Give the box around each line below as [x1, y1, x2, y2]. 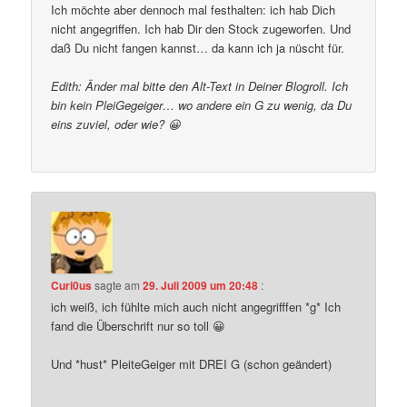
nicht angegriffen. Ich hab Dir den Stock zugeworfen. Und [51, 19, 352, 37]
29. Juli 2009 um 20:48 [143, 277, 259, 294]
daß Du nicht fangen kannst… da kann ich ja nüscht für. [51, 38, 345, 56]
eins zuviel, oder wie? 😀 [51, 114, 182, 133]
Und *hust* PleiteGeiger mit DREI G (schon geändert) [51, 355, 333, 373]
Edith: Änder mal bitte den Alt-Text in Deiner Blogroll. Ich [51, 76, 349, 94]
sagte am [92, 277, 144, 293]
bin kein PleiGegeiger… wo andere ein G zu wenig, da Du [51, 95, 352, 114]
